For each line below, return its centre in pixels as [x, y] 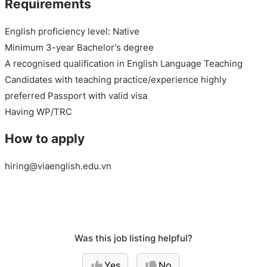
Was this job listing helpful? [133, 238]
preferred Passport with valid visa [76, 95]
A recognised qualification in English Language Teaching [124, 63]
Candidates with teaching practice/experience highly [116, 79]
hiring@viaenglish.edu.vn [58, 166]
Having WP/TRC [38, 111]
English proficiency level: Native [72, 31]
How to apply [45, 139]
